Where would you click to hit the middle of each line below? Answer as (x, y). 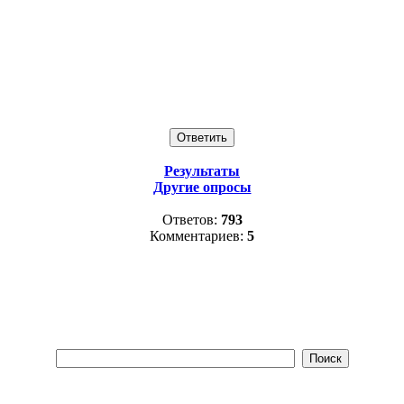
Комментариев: (198, 236)
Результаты (202, 171)
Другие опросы (202, 187)
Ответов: (191, 220)
